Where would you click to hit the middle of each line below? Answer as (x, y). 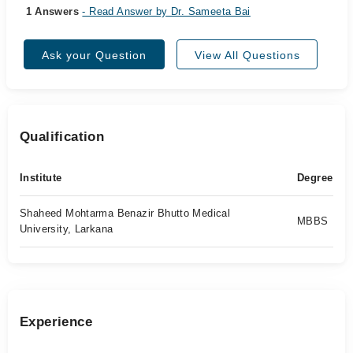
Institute (41, 178)
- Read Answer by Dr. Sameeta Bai (166, 11)
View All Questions (247, 55)
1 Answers (54, 11)
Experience (56, 322)
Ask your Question (94, 55)
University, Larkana (67, 229)
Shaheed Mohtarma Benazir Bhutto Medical (125, 213)
